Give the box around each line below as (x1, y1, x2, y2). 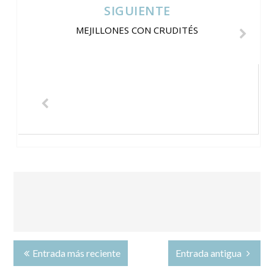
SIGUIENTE (104, 2, 171, 19)
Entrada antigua (175, 246, 243, 259)
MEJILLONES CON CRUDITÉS (76, 23, 199, 36)
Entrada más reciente (32, 246, 121, 259)
